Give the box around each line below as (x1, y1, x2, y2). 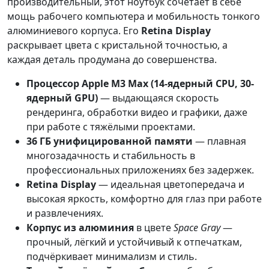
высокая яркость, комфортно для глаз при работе (26, 192, 262, 205)
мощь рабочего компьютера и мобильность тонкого (7, 9, 260, 23)
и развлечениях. (26, 206, 103, 220)
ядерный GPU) (26, 91, 98, 104)
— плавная (193, 134, 246, 148)
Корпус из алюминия (26, 220, 134, 234)
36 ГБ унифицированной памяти (26, 134, 193, 148)
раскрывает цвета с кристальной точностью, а (7, 38, 228, 52)
